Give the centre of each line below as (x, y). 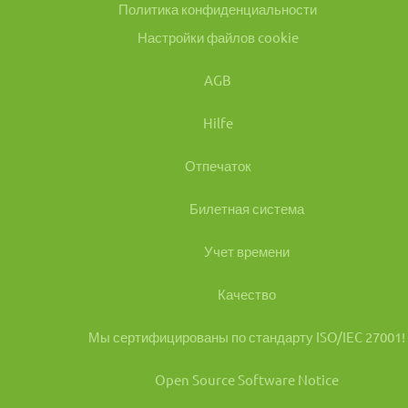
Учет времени (247, 251)
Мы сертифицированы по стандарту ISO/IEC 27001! (247, 337)
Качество (247, 294)
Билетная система (247, 208)
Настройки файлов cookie (218, 37)
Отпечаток (218, 165)
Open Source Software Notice (247, 379)
